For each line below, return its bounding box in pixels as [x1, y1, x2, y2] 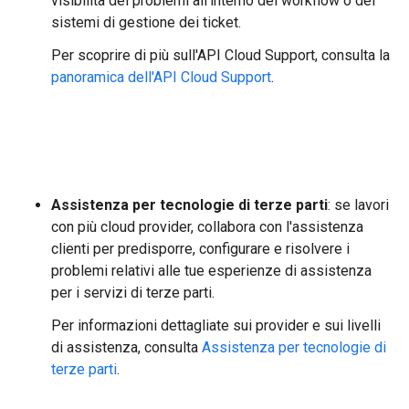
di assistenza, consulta [51, 339, 202, 356]
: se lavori [328, 196, 389, 214]
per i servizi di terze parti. [51, 284, 215, 301]
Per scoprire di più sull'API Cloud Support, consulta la [51, 47, 390, 64]
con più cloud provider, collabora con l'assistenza [51, 218, 363, 236]
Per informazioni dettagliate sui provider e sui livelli [51, 317, 381, 334]
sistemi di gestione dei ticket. [51, 14, 241, 31]
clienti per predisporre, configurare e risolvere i [51, 240, 350, 257]
